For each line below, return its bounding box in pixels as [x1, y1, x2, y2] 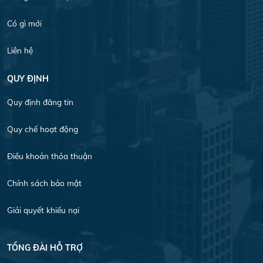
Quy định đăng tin [7, 96, 73, 107]
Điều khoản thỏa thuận [7, 150, 92, 161]
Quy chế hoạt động [7, 123, 78, 134]
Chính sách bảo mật [7, 177, 82, 188]
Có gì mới [7, 18, 42, 28]
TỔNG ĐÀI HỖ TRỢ [7, 242, 83, 254]
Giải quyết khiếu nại [7, 204, 79, 215]
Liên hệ [7, 45, 33, 55]
